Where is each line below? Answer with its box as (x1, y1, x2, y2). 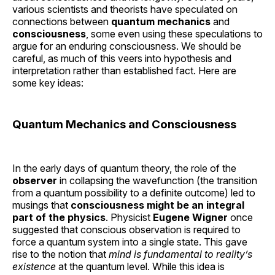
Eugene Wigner (153, 211, 228, 223)
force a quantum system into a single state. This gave (12, 235, 247, 248)
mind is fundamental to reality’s (109, 247, 252, 260)
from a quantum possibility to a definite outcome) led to (12, 186, 255, 199)
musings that (12, 198, 71, 211)
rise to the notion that (12, 247, 109, 260)
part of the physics (12, 211, 106, 223)
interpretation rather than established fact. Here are (12, 64, 236, 77)
